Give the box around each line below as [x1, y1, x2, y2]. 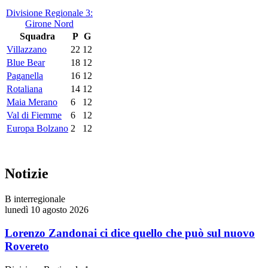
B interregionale [5, 194, 65, 205]
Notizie [5, 166, 48, 182]
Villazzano [7, 44, 47, 55]
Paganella [7, 71, 43, 81]
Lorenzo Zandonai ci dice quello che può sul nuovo [5, 226, 255, 239]
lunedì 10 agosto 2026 [5, 205, 89, 215]
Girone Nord [25, 19, 74, 29]
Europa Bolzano [7, 123, 68, 134]
